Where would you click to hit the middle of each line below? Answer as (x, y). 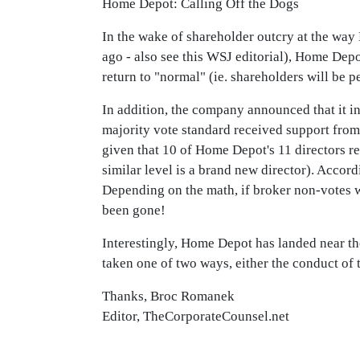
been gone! (134, 210)
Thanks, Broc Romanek (168, 296)
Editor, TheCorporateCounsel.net (196, 316)
